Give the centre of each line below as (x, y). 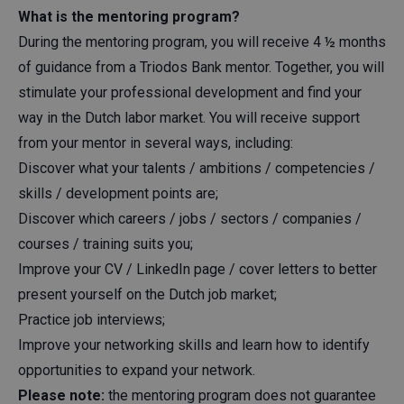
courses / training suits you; (106, 243)
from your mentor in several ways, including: (156, 142)
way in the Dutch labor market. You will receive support (189, 117)
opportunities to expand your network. (137, 370)
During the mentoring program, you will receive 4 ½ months (202, 41)
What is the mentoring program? (129, 16)
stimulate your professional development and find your (190, 92)
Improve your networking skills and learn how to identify (194, 344)
